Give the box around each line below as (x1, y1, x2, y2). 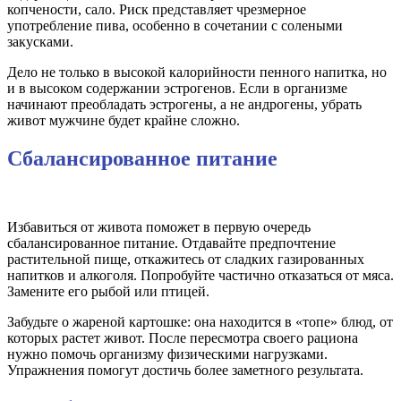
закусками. (7, 34, 73, 50)
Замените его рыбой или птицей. (7, 284, 209, 300)
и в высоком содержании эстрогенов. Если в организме (7, 81, 347, 97)
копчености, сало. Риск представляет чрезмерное (7, 2, 306, 18)
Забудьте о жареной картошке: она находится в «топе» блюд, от (7, 314, 393, 330)
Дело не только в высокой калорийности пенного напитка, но (7, 64, 387, 81)
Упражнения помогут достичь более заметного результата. (7, 363, 363, 379)
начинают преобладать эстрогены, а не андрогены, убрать (7, 97, 362, 113)
